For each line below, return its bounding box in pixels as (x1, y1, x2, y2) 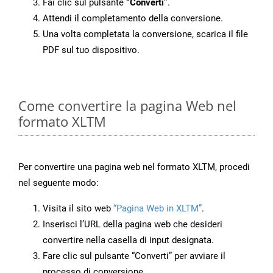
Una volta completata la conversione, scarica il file (43, 29, 248, 40)
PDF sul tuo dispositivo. (43, 44, 140, 56)
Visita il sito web (43, 203, 113, 214)
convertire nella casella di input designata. (43, 235, 214, 246)
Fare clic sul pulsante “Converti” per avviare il (43, 250, 225, 262)
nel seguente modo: (18, 177, 99, 189)
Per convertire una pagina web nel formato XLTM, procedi (18, 161, 250, 173)
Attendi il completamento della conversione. (43, 13, 223, 24)
